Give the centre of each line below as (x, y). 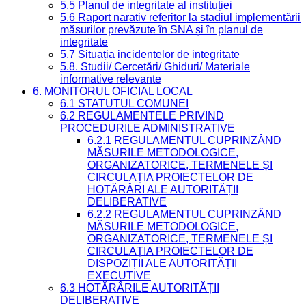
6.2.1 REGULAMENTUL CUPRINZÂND (184, 140)
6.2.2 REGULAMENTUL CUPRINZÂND (184, 214)
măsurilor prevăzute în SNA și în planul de (162, 30)
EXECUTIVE (119, 276)
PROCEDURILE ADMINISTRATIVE (148, 128)
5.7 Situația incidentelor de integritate (150, 54)
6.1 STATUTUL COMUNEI (124, 103)
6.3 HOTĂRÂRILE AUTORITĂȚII (140, 288)
